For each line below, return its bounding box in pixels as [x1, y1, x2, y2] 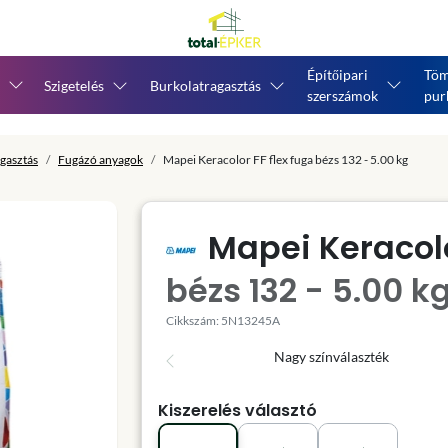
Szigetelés [44, 76, 104, 94]
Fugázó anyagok [58, 152, 143, 167]
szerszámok [307, 87, 378, 104]
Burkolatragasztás [150, 76, 261, 94]
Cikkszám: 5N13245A [166, 313, 280, 328]
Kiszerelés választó [158, 399, 317, 422]
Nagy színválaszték [273, 348, 389, 365]
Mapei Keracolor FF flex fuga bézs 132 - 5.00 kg [163, 152, 408, 167]
